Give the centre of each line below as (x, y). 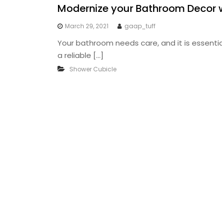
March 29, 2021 (86, 26)
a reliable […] (80, 55)
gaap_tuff (140, 26)
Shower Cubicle (93, 69)
